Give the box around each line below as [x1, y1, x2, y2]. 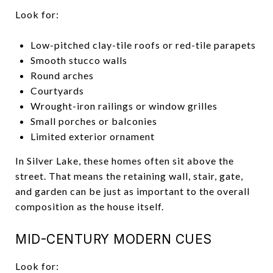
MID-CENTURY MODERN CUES [15, 231, 212, 247]
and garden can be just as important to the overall [15, 185, 250, 197]
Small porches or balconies [30, 115, 157, 127]
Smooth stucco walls [30, 54, 127, 66]
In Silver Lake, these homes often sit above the [15, 154, 234, 166]
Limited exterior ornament [30, 130, 155, 142]
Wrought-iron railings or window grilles [30, 99, 218, 112]
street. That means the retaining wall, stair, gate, [15, 169, 243, 182]
